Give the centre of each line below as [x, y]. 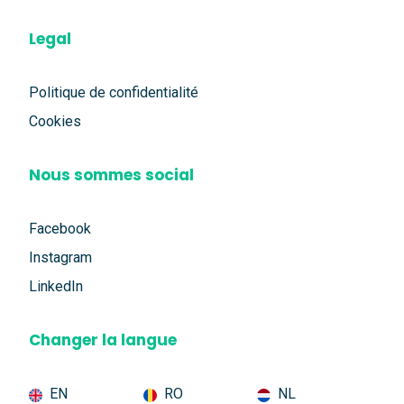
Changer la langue [103, 340]
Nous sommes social [111, 175]
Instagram [60, 258]
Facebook [60, 229]
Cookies [55, 122]
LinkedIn [56, 287]
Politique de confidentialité [114, 93]
